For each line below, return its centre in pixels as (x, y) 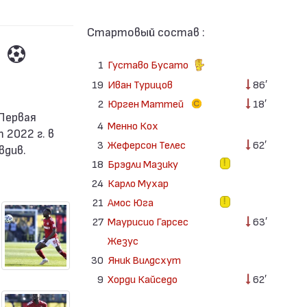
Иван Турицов (140, 84)
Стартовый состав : (146, 31)
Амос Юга (130, 201)
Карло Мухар (138, 182)
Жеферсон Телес (146, 144)
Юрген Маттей (146, 103)
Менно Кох (133, 125)
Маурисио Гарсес (148, 221)
